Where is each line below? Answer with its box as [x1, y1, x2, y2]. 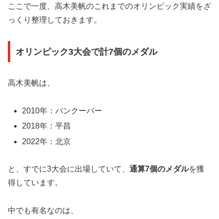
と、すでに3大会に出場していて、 [8, 165, 130, 174]
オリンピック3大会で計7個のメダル [15, 46, 157, 57]
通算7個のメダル [130, 165, 189, 174]
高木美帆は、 [8, 79, 55, 88]
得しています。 [8, 178, 63, 187]
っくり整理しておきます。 [8, 15, 102, 24]
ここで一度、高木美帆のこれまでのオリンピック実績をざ [8, 1, 211, 10]
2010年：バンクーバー [22, 107, 103, 115]
